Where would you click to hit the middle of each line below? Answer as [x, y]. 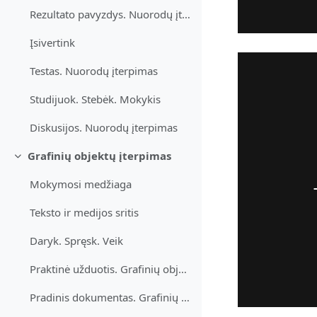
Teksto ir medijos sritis [85, 213]
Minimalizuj [44, 162]
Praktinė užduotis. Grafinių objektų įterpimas [183, 269]
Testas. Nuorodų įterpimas [94, 71]
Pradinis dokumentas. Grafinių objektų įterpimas [186, 298]
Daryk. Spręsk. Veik [77, 241]
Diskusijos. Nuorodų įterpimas [104, 128]
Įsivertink [53, 43]
